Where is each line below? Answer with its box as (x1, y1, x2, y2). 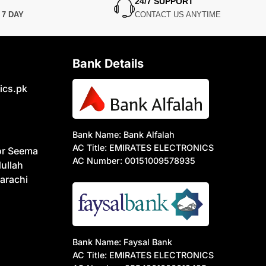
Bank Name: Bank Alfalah (72, 129, 175, 140)
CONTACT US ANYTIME (135, 10, 221, 20)
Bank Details (72, 56, 144, 71)
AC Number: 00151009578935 (72, 155, 195, 166)
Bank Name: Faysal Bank (72, 236, 172, 247)
